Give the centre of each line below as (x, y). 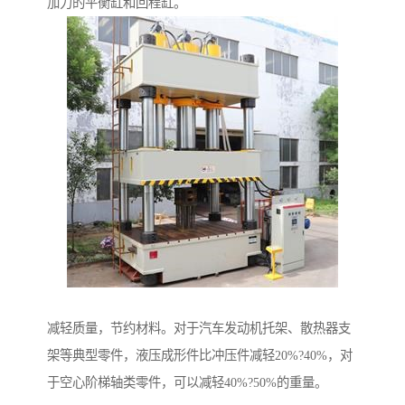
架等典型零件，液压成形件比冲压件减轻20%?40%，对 (200, 356)
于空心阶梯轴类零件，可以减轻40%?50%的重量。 (187, 383)
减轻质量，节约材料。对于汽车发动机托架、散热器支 (199, 329)
